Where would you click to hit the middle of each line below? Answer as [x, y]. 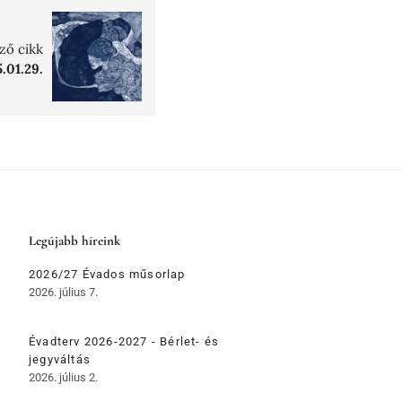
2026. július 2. [63, 378]
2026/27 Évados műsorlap [107, 275]
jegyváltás [60, 360]
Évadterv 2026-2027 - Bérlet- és [124, 342]
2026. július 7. [63, 293]
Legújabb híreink [74, 241]
